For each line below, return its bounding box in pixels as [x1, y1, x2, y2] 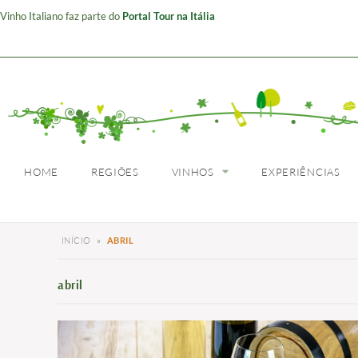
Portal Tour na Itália [122, 10, 215, 22]
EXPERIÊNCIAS [261, 165, 340, 178]
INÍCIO [62, 234, 91, 246]
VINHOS [171, 165, 214, 178]
